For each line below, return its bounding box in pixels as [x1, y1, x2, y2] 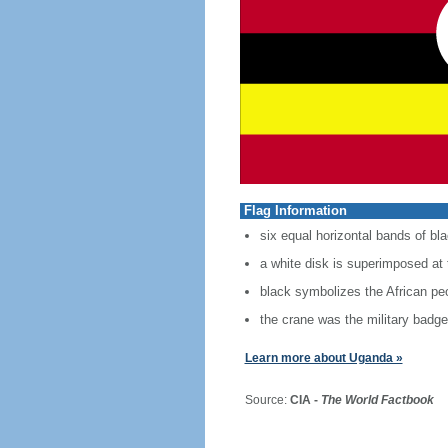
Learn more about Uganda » [244, 351, 403, 365]
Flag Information [243, 203, 347, 218]
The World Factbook [320, 393, 434, 407]
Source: [229, 393, 290, 407]
